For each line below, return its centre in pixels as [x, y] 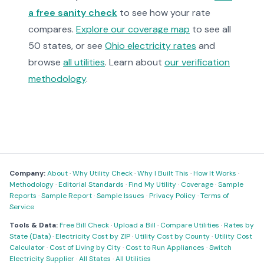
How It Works [215, 173]
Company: [27, 173]
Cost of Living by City [85, 247]
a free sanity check [73, 13]
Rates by [239, 225]
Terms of [215, 196]
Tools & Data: [34, 225]
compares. [52, 29]
